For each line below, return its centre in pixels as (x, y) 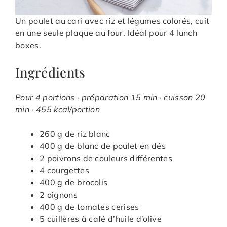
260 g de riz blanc (75, 134)
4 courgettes (64, 170)
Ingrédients (50, 72)
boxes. (28, 45)
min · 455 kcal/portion (58, 109)
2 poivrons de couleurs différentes (106, 158)
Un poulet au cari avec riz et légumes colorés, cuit (112, 21)
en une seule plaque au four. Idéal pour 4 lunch (106, 33)
